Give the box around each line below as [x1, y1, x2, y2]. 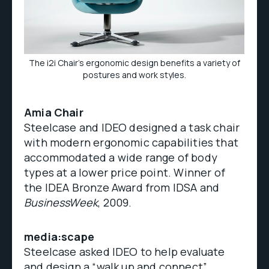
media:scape [24, 229, 94, 244]
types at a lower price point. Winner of [24, 165, 226, 180]
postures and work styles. [82, 68, 186, 80]
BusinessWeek [24, 195, 98, 210]
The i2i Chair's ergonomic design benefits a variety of [28, 56, 240, 68]
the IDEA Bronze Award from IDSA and [24, 180, 220, 195]
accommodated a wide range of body [24, 150, 217, 165]
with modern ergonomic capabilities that [24, 134, 239, 150]
